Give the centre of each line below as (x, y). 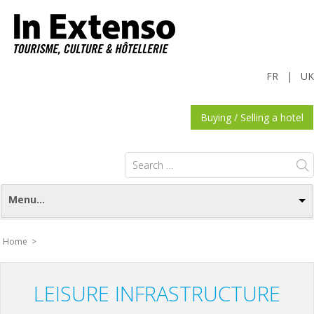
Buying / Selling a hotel (252, 117)
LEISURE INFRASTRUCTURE (157, 293)
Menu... (27, 199)
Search (142, 157)
